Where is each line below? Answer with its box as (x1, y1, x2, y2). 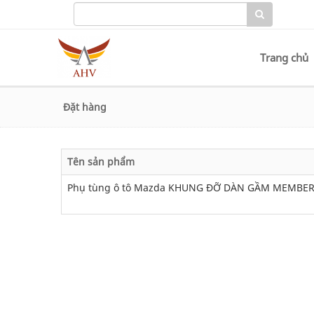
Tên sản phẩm (67, 155, 135, 168)
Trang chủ (260, 50, 308, 64)
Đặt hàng (63, 100, 107, 114)
